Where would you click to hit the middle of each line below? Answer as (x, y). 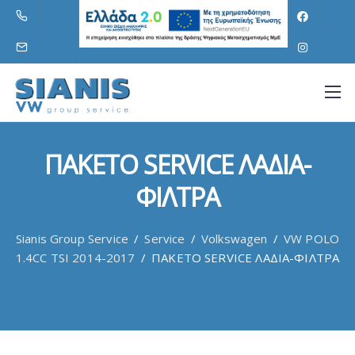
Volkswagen (234, 239)
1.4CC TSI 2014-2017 (75, 258)
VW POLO (311, 239)
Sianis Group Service (72, 239)
